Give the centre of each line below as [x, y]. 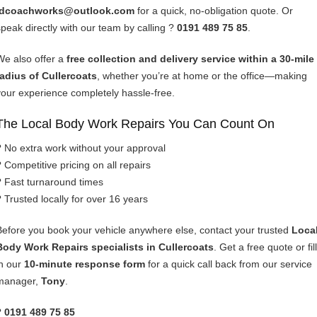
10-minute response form [85, 264]
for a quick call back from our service [229, 264]
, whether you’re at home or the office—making [202, 75]
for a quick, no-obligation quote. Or [214, 10]
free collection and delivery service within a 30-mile [190, 58]
